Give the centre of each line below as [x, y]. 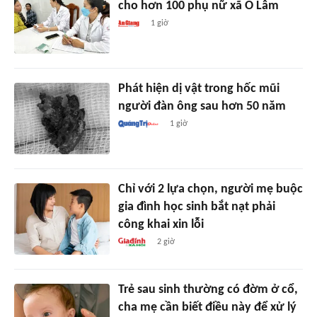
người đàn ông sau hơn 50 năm [202, 106]
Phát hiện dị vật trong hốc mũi [198, 88]
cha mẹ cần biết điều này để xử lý [207, 307]
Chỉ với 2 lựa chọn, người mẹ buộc [210, 189]
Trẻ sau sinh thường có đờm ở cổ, [208, 289]
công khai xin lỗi [161, 224]
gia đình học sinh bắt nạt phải [196, 207]
